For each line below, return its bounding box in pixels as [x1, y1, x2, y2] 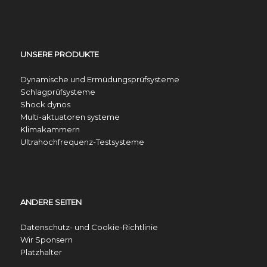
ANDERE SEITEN [20, 197, 82, 207]
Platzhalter [20, 247, 62, 257]
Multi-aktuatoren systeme [20, 111, 120, 122]
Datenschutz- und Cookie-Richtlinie [20, 222, 158, 232]
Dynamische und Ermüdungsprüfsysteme [20, 74, 179, 84]
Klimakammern [20, 124, 80, 134]
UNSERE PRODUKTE [20, 49, 99, 59]
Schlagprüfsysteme [20, 86, 95, 97]
